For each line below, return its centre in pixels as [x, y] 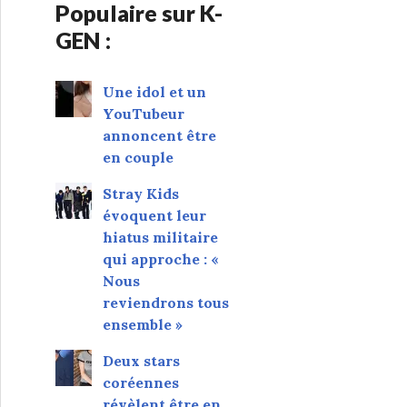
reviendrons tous [165, 302]
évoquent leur [154, 215]
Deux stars [141, 360]
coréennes [140, 382]
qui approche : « [160, 258]
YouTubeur [143, 113]
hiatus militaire [160, 237]
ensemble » [142, 324]
